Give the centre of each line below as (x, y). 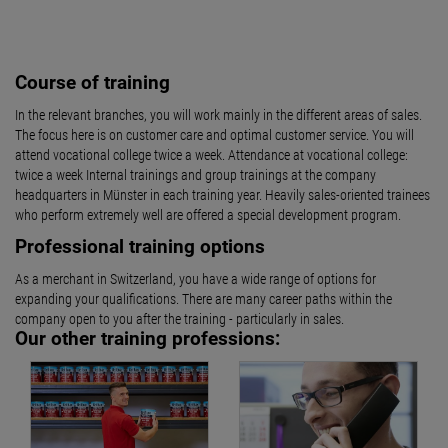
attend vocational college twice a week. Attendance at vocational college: (211, 155)
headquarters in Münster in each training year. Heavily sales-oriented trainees (222, 195)
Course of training (92, 83)
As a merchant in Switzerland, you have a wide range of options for (195, 279)
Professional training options (140, 247)
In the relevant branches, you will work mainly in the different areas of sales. (218, 115)
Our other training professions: (147, 339)
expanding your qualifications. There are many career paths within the (203, 299)
